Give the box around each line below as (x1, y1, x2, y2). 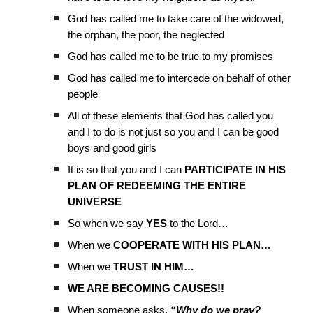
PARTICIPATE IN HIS (184, 163, 286, 175)
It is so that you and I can (68, 163, 185, 175)
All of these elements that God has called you (68, 110, 274, 122)
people (68, 88, 101, 100)
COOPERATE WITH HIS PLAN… (113, 239, 272, 251)
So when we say (68, 217, 147, 229)
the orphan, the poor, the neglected (68, 29, 225, 41)
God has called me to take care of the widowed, (68, 13, 284, 24)
